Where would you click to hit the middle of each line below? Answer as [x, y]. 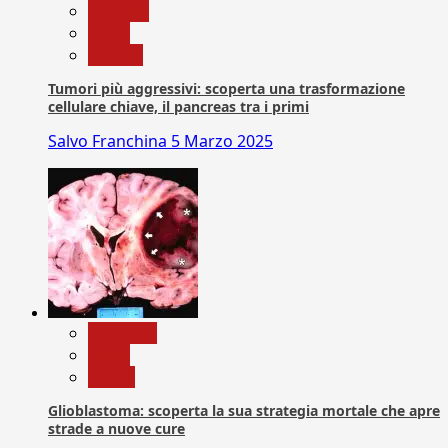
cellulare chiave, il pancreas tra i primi [178, 106]
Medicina [122, 332]
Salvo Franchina [109, 140]
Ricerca [115, 54]
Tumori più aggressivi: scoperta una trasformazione [226, 88]
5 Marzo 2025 [222, 140]
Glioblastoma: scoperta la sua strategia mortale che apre [244, 410]
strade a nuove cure [116, 428]
